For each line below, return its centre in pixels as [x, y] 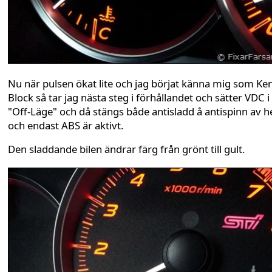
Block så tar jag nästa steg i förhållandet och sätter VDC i [139, 97]
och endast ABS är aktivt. [66, 125]
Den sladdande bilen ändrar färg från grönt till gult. [127, 149]
